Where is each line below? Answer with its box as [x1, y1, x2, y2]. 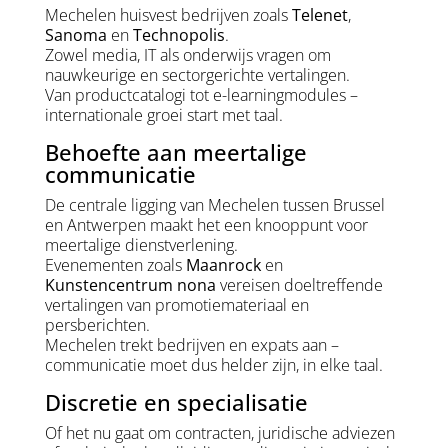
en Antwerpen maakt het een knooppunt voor [44, 214, 368, 237]
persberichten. [44, 314, 150, 337]
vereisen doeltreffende [215, 274, 383, 297]
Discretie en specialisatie [44, 387, 308, 418]
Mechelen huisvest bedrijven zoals [44, 4, 292, 27]
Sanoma [44, 24, 107, 47]
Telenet [291, 4, 348, 27]
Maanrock [185, 254, 261, 277]
